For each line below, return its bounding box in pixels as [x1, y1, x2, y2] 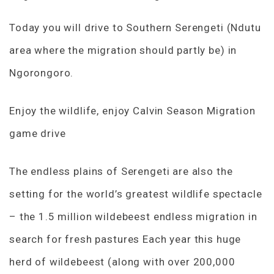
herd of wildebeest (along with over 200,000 [9, 255, 235, 268]
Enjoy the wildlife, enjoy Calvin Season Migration [9, 104, 256, 117]
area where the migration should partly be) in [9, 43, 237, 56]
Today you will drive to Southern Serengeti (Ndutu [9, 21, 261, 34]
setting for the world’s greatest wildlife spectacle [9, 187, 262, 200]
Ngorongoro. [9, 66, 74, 79]
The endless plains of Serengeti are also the [9, 165, 233, 177]
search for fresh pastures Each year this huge [9, 232, 242, 245]
